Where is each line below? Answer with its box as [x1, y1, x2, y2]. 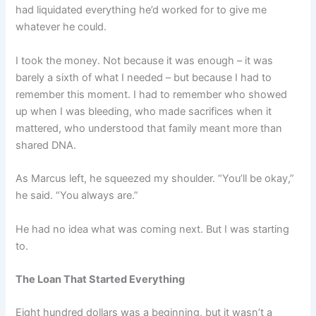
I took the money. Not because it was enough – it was [16, 54, 274, 67]
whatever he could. [16, 20, 107, 34]
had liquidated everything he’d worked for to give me [16, 4, 267, 17]
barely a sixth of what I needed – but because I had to [16, 71, 272, 84]
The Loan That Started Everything [16, 272, 186, 286]
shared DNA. [16, 138, 77, 152]
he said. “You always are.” [16, 189, 139, 202]
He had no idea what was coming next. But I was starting [16, 222, 290, 236]
